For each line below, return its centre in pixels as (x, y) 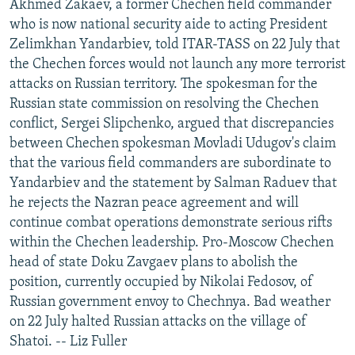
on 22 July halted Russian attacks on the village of (158, 322)
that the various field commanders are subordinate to (170, 163)
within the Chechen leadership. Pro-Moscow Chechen (172, 242)
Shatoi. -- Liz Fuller (68, 342)
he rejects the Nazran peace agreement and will (154, 203)
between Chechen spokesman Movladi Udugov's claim (173, 143)
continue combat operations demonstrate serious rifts (171, 223)
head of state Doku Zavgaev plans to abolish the (154, 262)
